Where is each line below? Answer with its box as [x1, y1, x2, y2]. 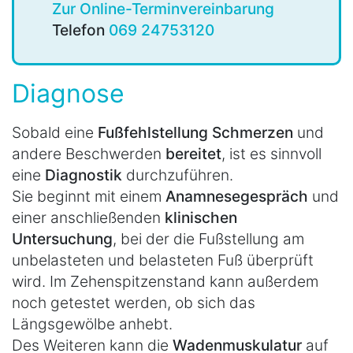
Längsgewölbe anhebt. [12, 314, 173, 333]
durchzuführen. [126, 165, 233, 184]
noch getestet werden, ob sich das [12, 292, 255, 312]
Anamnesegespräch [165, 186, 312, 206]
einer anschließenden [12, 207, 161, 227]
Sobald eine [12, 122, 94, 142]
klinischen [161, 207, 237, 227]
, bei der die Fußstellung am [113, 229, 304, 248]
